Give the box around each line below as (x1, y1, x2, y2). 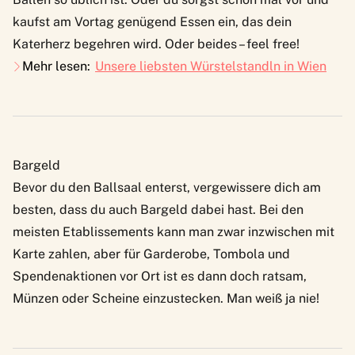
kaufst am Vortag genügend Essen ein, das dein (13, 14, 292, 30)
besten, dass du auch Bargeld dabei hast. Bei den (13, 202, 303, 218)
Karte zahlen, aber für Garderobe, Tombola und (13, 246, 290, 262)
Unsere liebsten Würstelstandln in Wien (95, 59, 326, 74)
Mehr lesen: (22, 59, 90, 74)
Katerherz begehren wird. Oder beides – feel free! (13, 36, 303, 52)
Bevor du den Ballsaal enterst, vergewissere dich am (13, 180, 321, 196)
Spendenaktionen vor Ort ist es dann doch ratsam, (13, 269, 307, 284)
